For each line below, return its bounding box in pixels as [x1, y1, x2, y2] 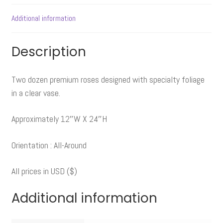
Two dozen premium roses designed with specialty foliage [11, 73, 205, 85]
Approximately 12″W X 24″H [11, 113, 107, 125]
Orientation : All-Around [11, 139, 87, 151]
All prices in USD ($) [11, 165, 77, 177]
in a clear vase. [11, 87, 60, 99]
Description [11, 43, 86, 61]
